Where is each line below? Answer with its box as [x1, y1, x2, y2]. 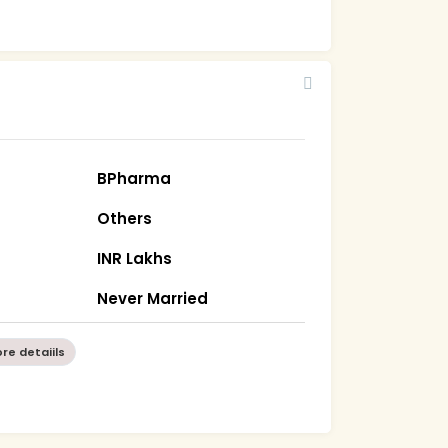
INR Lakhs [97, 247, 173, 269]
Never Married [97, 287, 209, 309]
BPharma [97, 167, 172, 189]
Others [97, 207, 153, 229]
